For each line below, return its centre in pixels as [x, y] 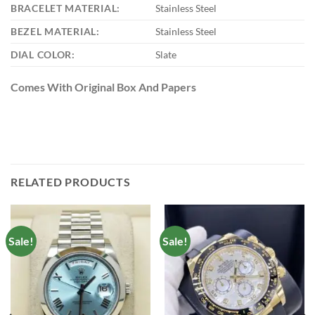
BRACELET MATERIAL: [65, 8]
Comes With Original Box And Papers [103, 87]
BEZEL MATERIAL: [55, 32]
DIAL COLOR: [43, 55]
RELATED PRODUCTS [71, 181]
